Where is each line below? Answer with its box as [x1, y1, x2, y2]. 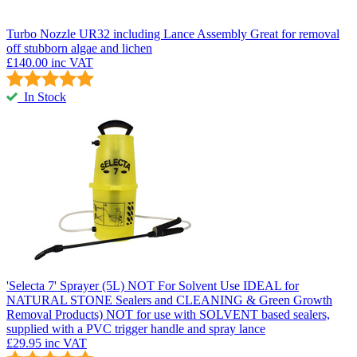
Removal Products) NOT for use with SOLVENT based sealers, [6, 307, 330, 321]
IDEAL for [243, 278, 299, 292]
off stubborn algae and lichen [6, 41, 152, 55]
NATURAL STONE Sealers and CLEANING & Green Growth [6, 292, 332, 307]
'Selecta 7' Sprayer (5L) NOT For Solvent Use [6, 278, 240, 292]
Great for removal [250, 26, 339, 41]
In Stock [21, 89, 66, 104]
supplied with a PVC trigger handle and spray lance [6, 321, 265, 335]
